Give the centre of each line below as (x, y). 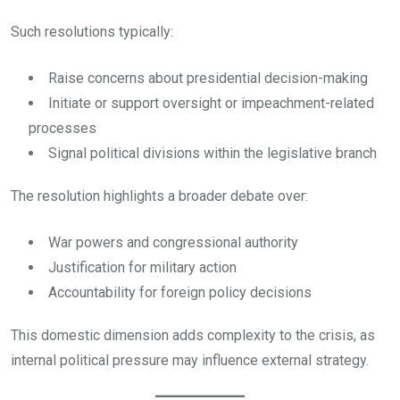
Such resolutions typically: (92, 32)
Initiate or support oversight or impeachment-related (211, 104)
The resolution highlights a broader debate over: (159, 196)
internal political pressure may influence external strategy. (190, 361)
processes (62, 129)
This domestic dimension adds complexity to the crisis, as (193, 336)
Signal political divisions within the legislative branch (212, 154)
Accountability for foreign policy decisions (180, 293)
